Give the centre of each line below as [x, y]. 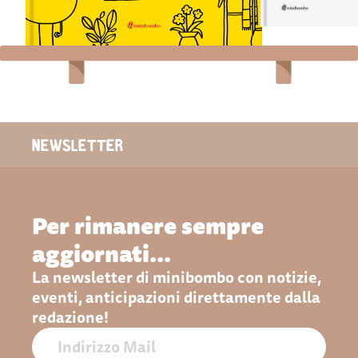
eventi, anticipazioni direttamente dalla [176, 297]
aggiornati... [101, 253]
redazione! [70, 317]
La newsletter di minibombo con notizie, [177, 277]
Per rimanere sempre [148, 225]
